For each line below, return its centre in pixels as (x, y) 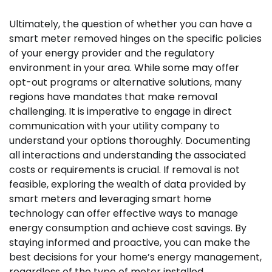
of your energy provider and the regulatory (112, 53)
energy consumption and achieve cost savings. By (128, 228)
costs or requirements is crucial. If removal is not (124, 170)
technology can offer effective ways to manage (124, 214)
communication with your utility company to (114, 126)
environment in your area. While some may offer (124, 68)
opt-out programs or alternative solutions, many (125, 83)
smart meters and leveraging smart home (110, 199)
